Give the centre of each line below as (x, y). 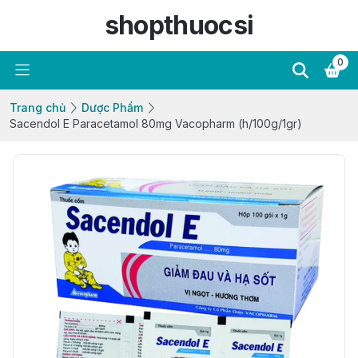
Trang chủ (38, 107)
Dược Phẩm (112, 107)
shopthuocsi (179, 25)
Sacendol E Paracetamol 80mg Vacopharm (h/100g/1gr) (156, 123)
